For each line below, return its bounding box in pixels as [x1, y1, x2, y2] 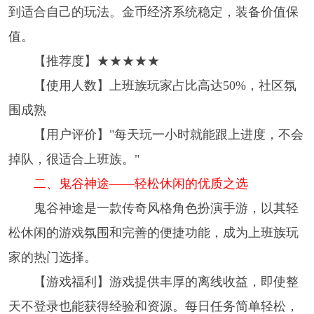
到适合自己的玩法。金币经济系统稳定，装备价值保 [8, 5, 299, 20]
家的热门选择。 [8, 250, 97, 265]
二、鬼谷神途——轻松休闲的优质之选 [33, 177, 248, 191]
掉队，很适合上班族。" [8, 152, 139, 167]
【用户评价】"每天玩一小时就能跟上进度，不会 [33, 128, 303, 142]
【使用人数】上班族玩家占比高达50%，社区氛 [33, 78, 296, 93]
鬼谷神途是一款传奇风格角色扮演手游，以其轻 [33, 201, 299, 216]
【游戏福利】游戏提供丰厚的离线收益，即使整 [33, 275, 299, 289]
